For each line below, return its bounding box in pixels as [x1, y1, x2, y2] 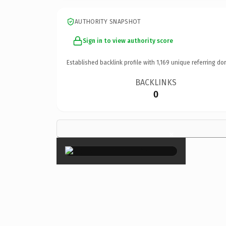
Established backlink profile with [67, 59, 156, 66]
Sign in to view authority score [83, 37, 173, 44]
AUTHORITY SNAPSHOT [75, 18, 141, 25]
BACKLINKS [135, 77, 177, 87]
